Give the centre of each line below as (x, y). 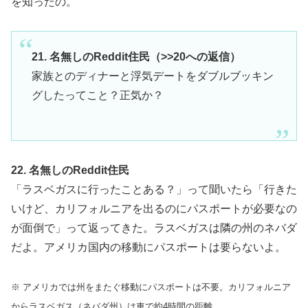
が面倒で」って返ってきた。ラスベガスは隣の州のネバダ (154, 228)
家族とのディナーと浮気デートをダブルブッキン (152, 76)
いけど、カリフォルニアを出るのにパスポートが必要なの (154, 208)
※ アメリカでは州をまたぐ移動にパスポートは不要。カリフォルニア (151, 287)
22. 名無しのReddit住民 (70, 170)
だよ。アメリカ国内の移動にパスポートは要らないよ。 (148, 247)
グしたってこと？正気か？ (97, 95)
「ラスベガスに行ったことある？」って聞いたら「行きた (154, 189)
